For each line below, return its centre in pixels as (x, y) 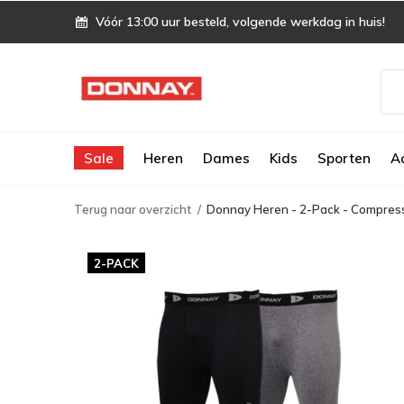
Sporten (344, 158)
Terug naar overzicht (133, 209)
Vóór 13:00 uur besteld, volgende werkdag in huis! (239, 22)
